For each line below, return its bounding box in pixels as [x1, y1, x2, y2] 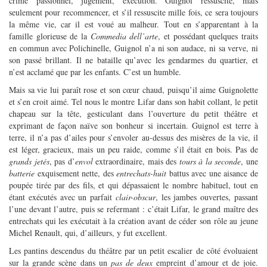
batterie [9, 167, 35, 179]
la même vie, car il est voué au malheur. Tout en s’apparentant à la [9, 18, 258, 30]
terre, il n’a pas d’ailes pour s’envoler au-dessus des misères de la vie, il [9, 131, 258, 143]
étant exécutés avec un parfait [9, 191, 116, 203]
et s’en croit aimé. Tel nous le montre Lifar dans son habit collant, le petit [9, 95, 258, 107]
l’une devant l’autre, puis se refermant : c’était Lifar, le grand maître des [9, 203, 258, 215]
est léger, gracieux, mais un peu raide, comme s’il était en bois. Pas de [9, 143, 258, 155]
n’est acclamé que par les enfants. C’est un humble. [9, 66, 181, 77]
